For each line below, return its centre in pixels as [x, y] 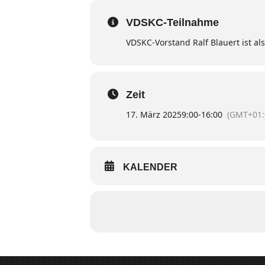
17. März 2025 [154, 115]
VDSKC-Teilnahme [172, 23]
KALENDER [150, 167]
